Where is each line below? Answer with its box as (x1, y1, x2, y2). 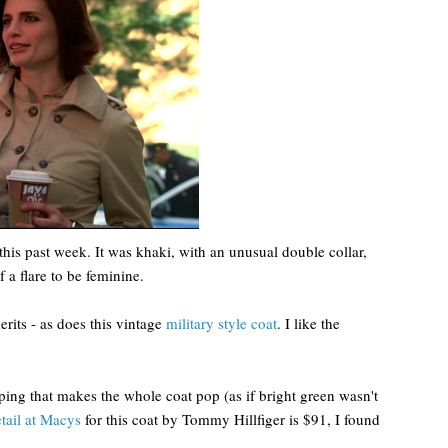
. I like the (277, 313, 340, 333)
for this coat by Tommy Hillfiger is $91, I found (81, 409, 380, 429)
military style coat (166, 313, 277, 333)
